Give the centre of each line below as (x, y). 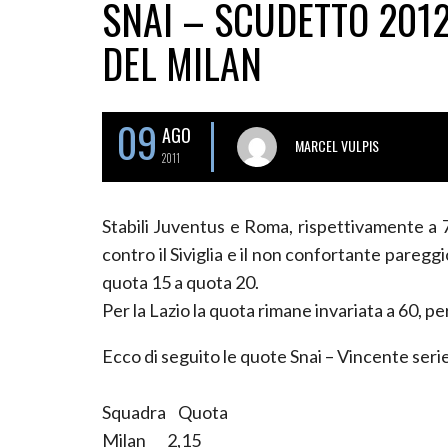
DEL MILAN (182, 63)
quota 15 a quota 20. (180, 281)
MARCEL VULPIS (337, 145)
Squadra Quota (165, 411)
